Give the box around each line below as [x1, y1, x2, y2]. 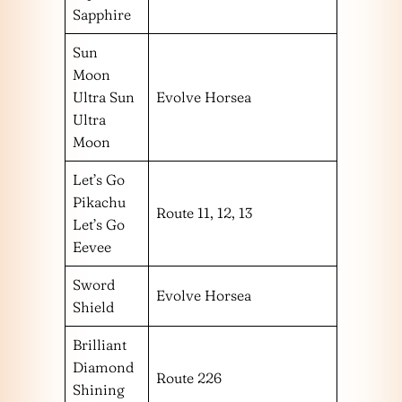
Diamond [73, 358, 134, 377]
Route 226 [156, 369, 222, 388]
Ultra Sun [73, 88, 135, 107]
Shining [73, 380, 125, 399]
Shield [73, 298, 114, 317]
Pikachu [73, 193, 126, 212]
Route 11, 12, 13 [156, 204, 252, 223]
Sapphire [73, 5, 131, 24]
